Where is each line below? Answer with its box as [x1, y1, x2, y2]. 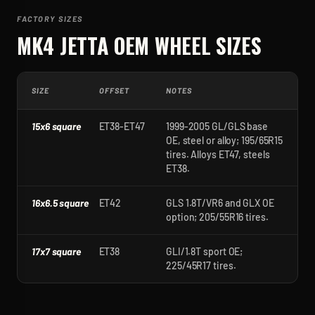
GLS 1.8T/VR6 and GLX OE [166, 197, 274, 209]
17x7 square [32, 245, 81, 257]
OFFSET [98, 86, 130, 95]
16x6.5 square [32, 197, 89, 209]
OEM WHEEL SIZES [108, 30, 262, 61]
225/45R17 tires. [166, 259, 236, 271]
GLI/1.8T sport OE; [166, 245, 243, 257]
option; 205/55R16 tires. [166, 211, 269, 223]
